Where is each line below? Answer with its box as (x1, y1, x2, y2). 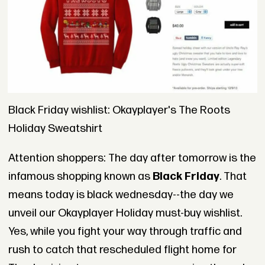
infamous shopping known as (8, 170, 153, 184)
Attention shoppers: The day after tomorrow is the (8, 151, 256, 166)
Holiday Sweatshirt (8, 122, 102, 136)
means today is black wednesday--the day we (8, 188, 234, 202)
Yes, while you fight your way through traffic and (8, 225, 242, 239)
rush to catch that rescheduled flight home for (8, 243, 237, 257)
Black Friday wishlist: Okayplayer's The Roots (8, 104, 230, 118)
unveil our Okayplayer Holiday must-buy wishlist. (8, 206, 242, 221)
